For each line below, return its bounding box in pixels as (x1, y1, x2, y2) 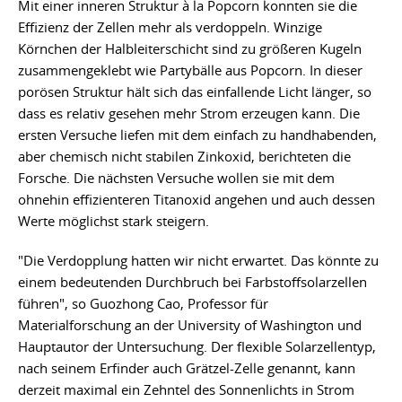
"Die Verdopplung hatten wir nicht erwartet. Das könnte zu (18, 251, 379, 270)
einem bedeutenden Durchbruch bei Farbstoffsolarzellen (18, 273, 367, 292)
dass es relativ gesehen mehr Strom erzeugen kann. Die (18, 104, 360, 123)
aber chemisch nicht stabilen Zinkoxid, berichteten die (18, 147, 351, 166)
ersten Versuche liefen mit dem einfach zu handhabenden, (18, 126, 377, 144)
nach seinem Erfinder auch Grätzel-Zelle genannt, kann (18, 359, 355, 378)
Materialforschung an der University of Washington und (18, 316, 362, 335)
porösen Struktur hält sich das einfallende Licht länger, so (18, 83, 371, 101)
